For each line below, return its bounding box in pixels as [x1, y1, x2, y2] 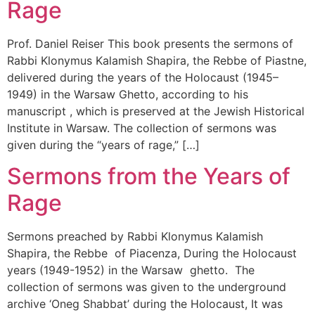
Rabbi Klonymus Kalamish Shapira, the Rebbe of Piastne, [7, 53, 307, 68]
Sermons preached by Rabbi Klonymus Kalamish [7, 229, 263, 244]
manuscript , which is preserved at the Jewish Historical [7, 104, 304, 119]
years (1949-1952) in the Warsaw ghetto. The [7, 263, 255, 278]
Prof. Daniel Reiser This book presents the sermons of [7, 37, 293, 51]
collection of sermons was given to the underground [7, 280, 286, 295]
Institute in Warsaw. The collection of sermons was [7, 121, 276, 136]
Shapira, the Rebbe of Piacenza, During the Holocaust [7, 246, 297, 261]
